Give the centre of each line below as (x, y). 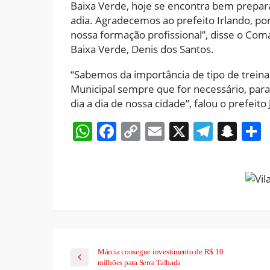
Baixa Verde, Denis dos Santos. (142, 49)
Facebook (159, 131)
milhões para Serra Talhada (140, 262)
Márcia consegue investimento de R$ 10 (161, 251)
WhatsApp (139, 131)
